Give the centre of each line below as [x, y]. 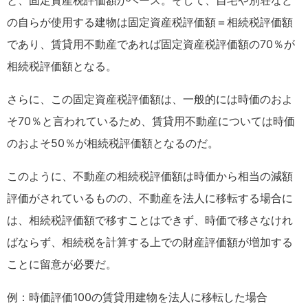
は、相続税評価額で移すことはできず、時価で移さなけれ [150, 220]
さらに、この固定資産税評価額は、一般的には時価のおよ [150, 99]
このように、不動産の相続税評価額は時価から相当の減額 [150, 176]
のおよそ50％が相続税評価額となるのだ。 [113, 143]
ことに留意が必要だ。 [62, 264]
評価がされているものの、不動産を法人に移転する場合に [150, 198]
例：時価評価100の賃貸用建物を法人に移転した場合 [137, 297]
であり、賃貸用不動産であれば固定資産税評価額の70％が [151, 44]
